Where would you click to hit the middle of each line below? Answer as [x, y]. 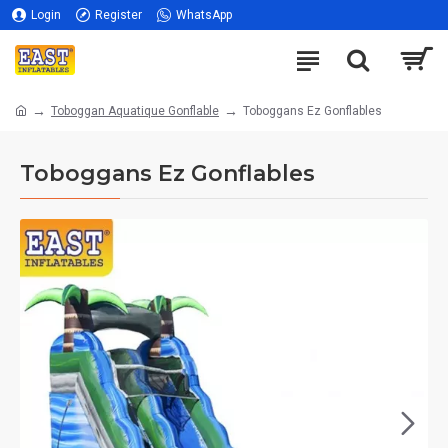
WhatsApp [204, 15]
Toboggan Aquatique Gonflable [135, 110]
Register [118, 15]
